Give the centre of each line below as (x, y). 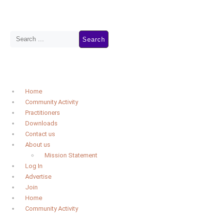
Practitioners (43, 113)
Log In (34, 166)
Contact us (40, 134)
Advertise (38, 177)
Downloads (41, 123)
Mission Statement (71, 155)
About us (38, 145)
